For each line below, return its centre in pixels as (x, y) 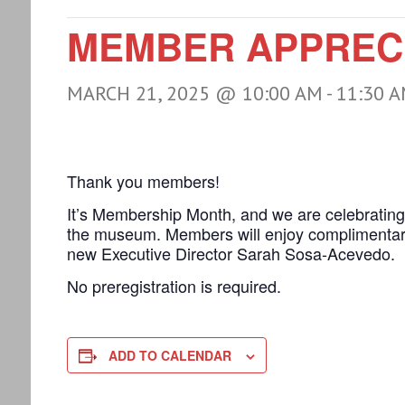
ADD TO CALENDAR (170, 355)
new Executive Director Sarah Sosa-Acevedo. (231, 253)
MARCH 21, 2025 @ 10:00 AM (194, 93)
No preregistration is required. (174, 286)
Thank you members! (143, 181)
